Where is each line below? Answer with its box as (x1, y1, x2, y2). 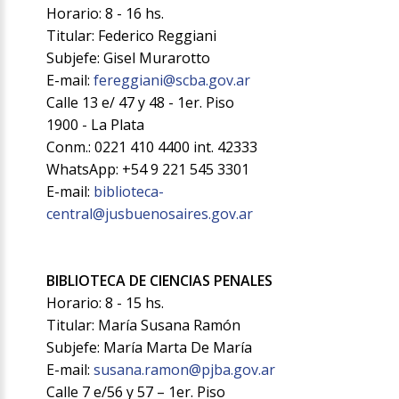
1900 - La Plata (46, 115, 145, 135)
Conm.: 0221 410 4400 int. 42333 (46, 137, 258, 158)
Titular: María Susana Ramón (46, 315, 241, 336)
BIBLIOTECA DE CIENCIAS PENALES (46, 271, 273, 291)
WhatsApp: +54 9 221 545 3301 (46, 159, 250, 180)
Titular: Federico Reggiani (46, 26, 217, 46)
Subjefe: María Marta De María (46, 338, 253, 358)
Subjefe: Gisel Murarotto (46, 48, 211, 69)
